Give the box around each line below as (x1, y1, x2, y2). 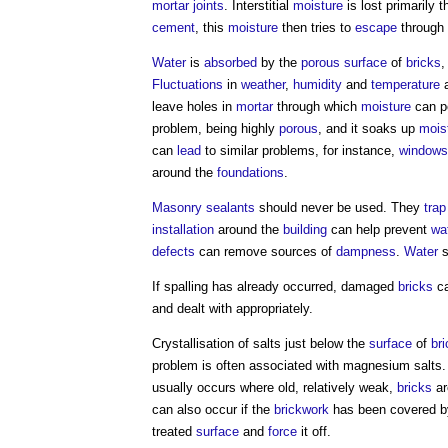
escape (355, 19, 397, 35)
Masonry (152, 199, 202, 215)
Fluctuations (152, 76, 223, 92)
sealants (206, 199, 255, 215)
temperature (371, 76, 440, 92)
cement (152, 19, 195, 35)
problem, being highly (152, 120, 279, 136)
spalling (164, 278, 208, 294)
